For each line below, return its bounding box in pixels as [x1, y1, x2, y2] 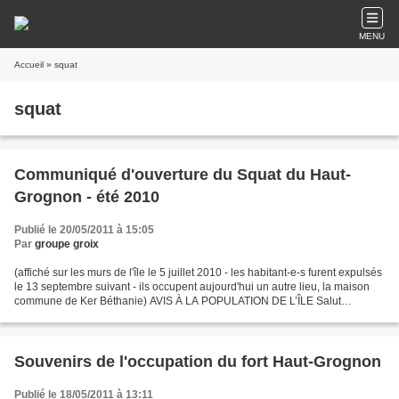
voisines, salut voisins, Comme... [14, 309, 171, 322]
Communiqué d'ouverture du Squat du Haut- [14, 166, 351, 183]
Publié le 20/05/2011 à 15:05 [14, 224, 154, 236]
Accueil [14, 60, 44, 69]
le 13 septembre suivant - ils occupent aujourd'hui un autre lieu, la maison [14, 281, 370, 293]
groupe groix [35, 238, 99, 250]
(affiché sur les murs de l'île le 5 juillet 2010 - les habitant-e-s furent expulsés [14, 266, 382, 279]
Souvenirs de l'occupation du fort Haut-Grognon [14, 353, 381, 370]
